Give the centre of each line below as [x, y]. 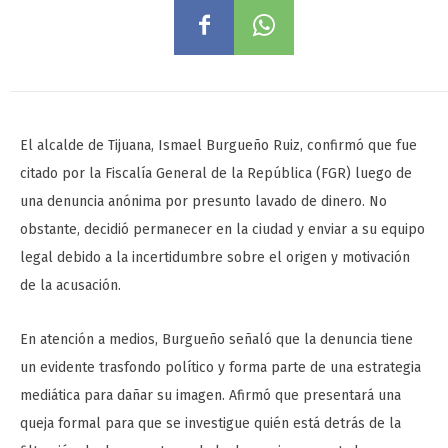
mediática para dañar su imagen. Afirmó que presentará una [210, 396]
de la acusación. [70, 286]
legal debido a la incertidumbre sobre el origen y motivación [215, 258]
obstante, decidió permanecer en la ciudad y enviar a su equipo [222, 230]
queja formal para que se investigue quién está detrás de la [210, 424]
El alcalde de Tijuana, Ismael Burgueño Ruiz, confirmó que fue [218, 146]
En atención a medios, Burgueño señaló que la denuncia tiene [216, 340]
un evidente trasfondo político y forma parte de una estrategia [220, 368]
